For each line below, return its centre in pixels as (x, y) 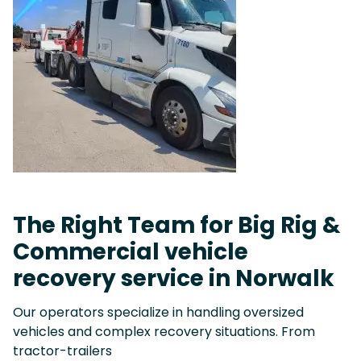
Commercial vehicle (131, 251)
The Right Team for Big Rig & (176, 225)
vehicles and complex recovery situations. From (164, 331)
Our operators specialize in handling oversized (158, 312)
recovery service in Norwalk (174, 278)
